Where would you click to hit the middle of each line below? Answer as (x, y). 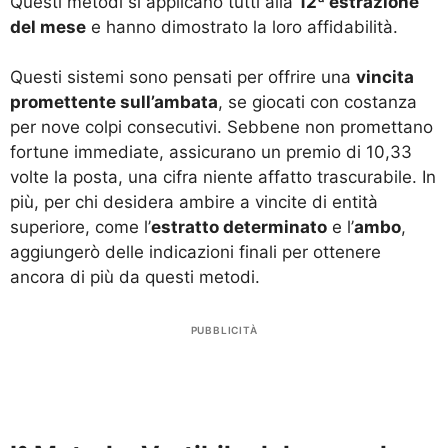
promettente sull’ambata (114, 102)
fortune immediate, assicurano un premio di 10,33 (211, 152)
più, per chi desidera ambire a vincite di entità (194, 202)
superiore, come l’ (80, 227)
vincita (385, 77)
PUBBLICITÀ (224, 329)
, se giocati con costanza (317, 102)
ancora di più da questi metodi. (135, 277)
